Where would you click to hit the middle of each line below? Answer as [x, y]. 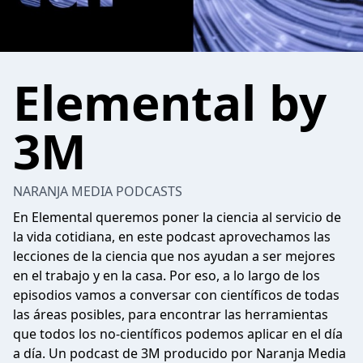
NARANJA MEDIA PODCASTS [98, 191]
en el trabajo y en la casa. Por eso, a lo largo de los [167, 275]
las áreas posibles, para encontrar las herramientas [171, 314]
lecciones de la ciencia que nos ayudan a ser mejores [174, 256]
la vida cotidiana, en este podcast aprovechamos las [172, 237]
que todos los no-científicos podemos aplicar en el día [178, 334]
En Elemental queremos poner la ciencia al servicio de [177, 217]
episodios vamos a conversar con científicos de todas [176, 295]
